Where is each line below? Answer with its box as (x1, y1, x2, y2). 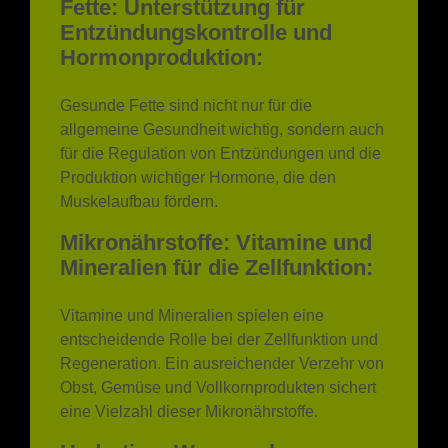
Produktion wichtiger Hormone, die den (60, 168, 336, 186)
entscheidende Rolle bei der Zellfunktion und (60, 330, 378, 348)
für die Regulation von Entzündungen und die (60, 144, 381, 162)
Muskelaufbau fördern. (60, 192, 218, 210)
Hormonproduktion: (60, 44, 263, 70)
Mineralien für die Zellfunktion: (60, 254, 373, 280)
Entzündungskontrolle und (60, 19, 332, 45)
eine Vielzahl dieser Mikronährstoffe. (60, 402, 318, 420)
